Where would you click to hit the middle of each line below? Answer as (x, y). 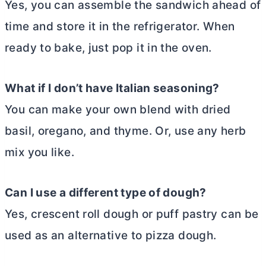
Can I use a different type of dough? (106, 193)
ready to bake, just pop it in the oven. (108, 48)
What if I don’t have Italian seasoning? (112, 88)
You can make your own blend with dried (118, 110)
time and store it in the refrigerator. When (120, 27)
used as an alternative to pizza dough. (111, 236)
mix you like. (39, 153)
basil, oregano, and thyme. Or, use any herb (126, 131)
